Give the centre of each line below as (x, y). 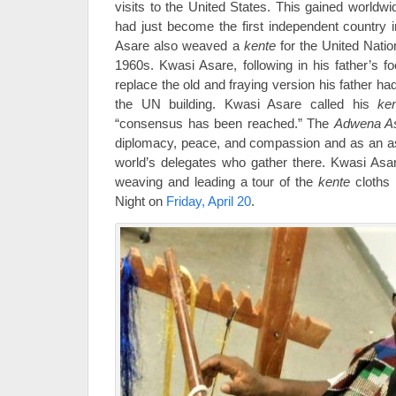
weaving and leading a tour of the (217, 182)
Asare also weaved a (179, 46)
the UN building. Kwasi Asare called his (247, 104)
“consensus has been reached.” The (225, 123)
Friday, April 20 (209, 201)
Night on (141, 201)
